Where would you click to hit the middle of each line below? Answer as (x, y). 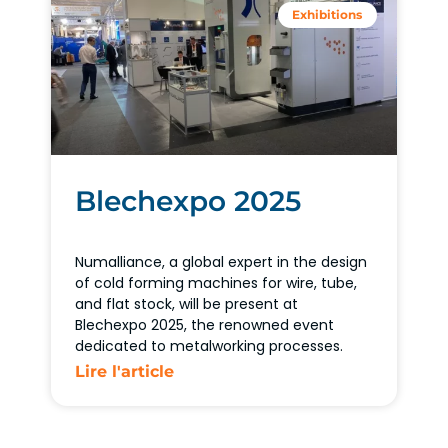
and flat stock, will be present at (187, 303)
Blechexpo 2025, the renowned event (205, 324)
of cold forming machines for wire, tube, (216, 282)
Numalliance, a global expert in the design (221, 261)
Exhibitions (327, 15)
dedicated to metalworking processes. (209, 345)
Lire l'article (125, 371)
